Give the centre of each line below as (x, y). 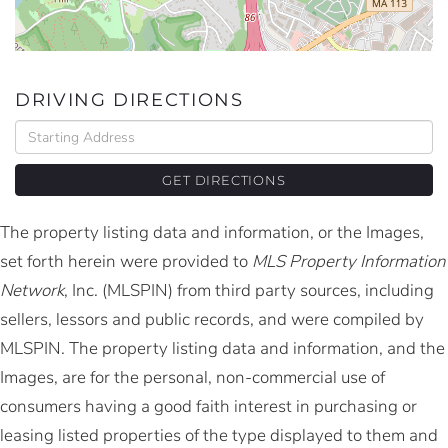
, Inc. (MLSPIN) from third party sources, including (249, 291)
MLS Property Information (349, 262)
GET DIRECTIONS (224, 180)
